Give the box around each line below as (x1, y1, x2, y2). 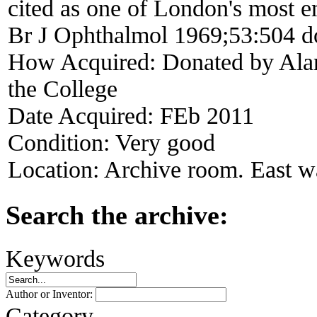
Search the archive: (6, 200, 229, 230)
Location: (8, 156, 104, 183)
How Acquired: (8, 48, 162, 75)
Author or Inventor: (6, 287, 96, 300)
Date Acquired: (8, 102, 160, 129)
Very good (115, 129, 215, 156)
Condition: (8, 129, 115, 156)
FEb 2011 (160, 102, 254, 129)
